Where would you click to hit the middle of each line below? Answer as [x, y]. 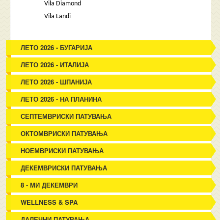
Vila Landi [58, 16]
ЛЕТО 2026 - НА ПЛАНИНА [61, 99]
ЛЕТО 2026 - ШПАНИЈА [56, 82]
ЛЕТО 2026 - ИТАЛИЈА [55, 65]
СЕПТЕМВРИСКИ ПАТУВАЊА [66, 116]
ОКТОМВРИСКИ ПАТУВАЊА [64, 133]
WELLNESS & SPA [49, 202]
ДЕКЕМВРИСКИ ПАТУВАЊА [64, 168]
